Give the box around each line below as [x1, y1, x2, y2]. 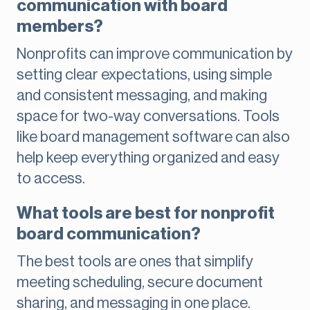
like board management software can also [17, 129, 290, 145]
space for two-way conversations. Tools [17, 109, 280, 125]
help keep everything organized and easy [17, 150, 280, 166]
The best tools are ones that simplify [17, 254, 253, 270]
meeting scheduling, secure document [17, 275, 263, 291]
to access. [17, 171, 85, 187]
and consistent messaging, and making [17, 88, 267, 104]
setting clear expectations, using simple [17, 67, 272, 83]
